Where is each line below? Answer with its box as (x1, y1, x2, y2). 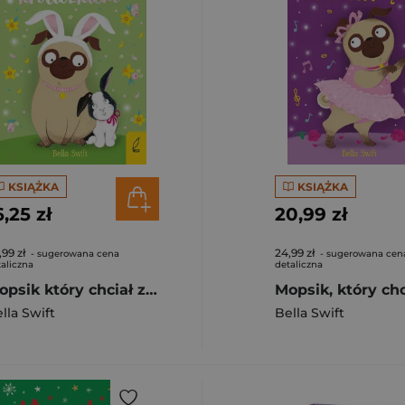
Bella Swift (275, 305, 344, 321)
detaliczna (275, 259, 323, 270)
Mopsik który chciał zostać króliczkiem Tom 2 (146, 281, 157, 298)
